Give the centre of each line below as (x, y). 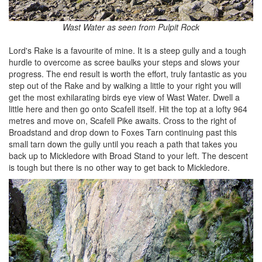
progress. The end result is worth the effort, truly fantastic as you (128, 73)
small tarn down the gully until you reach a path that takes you (123, 144)
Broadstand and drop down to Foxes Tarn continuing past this (123, 132)
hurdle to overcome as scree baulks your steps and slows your (124, 62)
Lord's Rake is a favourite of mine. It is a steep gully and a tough (127, 50)
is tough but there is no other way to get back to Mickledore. (119, 167)
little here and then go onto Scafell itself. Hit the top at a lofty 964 (128, 108)
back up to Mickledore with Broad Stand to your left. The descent (128, 155)
